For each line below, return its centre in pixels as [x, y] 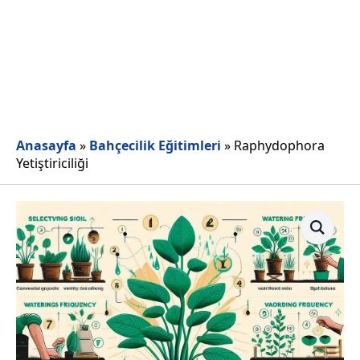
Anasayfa [46, 146]
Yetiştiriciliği [52, 164]
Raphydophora [279, 146]
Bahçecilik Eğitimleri [155, 146]
